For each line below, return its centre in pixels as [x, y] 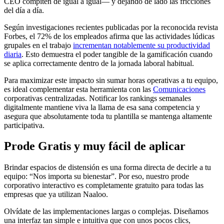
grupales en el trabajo [38, 45]
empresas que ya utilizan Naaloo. [56, 194]
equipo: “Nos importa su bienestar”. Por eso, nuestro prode [96, 176]
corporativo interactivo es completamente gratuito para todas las [104, 185]
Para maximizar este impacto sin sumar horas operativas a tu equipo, [111, 80]
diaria [13, 54]
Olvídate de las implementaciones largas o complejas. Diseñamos [106, 211]
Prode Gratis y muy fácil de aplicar [95, 146]
